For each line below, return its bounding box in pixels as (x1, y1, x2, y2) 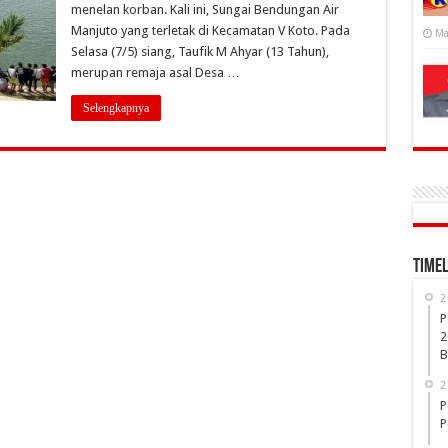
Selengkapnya (82, 101, 149, 115)
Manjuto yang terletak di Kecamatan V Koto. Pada (70, 23, 350, 38)
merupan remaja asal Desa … (70, 65, 240, 80)
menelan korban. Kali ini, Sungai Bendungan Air (70, 2, 339, 17)
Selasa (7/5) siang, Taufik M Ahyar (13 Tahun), (70, 44, 329, 59)
